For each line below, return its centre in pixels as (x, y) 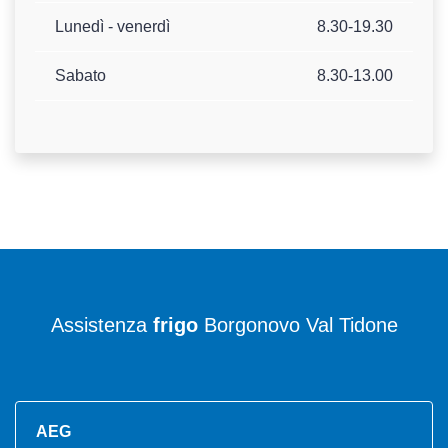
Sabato (80, 76)
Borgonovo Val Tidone (297, 325)
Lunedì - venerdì (112, 27)
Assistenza (101, 325)
